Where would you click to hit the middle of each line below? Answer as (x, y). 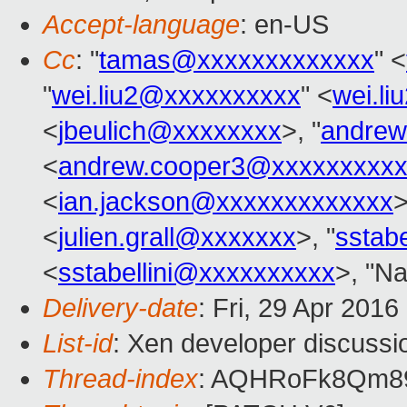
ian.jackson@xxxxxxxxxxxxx (226, 202)
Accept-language (141, 25)
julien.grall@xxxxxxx (177, 238)
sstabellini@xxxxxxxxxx (197, 273)
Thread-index (120, 379)
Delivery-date (120, 308)
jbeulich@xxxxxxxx (170, 131)
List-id (78, 344)
